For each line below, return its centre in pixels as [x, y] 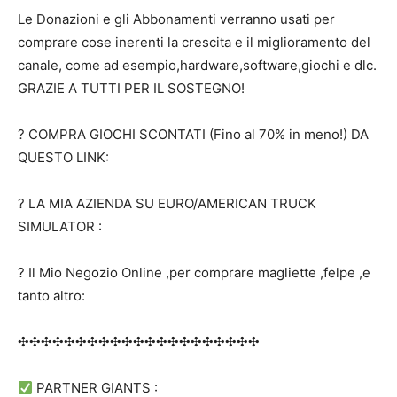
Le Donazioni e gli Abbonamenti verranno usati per [176, 19]
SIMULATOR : [60, 226]
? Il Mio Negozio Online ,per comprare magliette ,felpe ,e [194, 272]
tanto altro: [51, 296]
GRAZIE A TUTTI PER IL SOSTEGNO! [131, 88]
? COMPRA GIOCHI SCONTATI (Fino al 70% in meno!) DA [193, 134]
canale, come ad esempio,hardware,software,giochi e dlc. [197, 65]
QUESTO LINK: [63, 157]
